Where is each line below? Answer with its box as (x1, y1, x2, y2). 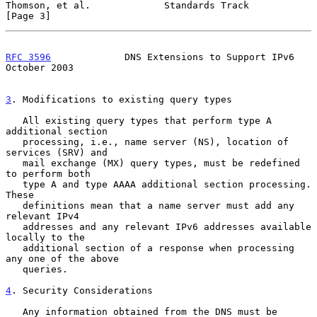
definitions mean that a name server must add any (6, 200, 23, 211)
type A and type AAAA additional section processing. (6, 178, 23, 190)
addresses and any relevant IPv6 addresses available (6, 221, 23, 232)
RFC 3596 (6, 51, 51, 62)
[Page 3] (6, 10, 51, 21)
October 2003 (6, 62, 74, 73)
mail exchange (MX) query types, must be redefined (6, 157, 23, 168)
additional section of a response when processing (6, 242, 23, 253)
